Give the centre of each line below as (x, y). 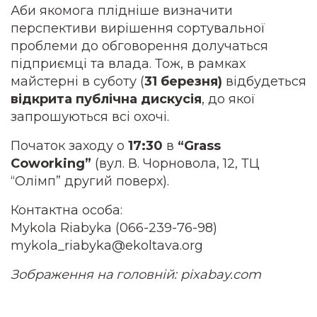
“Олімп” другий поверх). (90, 181)
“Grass (199, 146)
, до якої (229, 99)
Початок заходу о (69, 146)
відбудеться (264, 81)
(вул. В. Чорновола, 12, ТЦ (175, 163)
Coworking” (51, 163)
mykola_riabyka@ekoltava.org (107, 246)
